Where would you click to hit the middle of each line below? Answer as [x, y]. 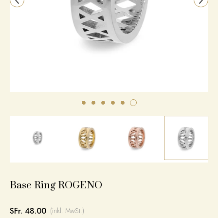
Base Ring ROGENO [56, 185]
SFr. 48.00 [28, 211]
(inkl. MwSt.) [67, 211]
